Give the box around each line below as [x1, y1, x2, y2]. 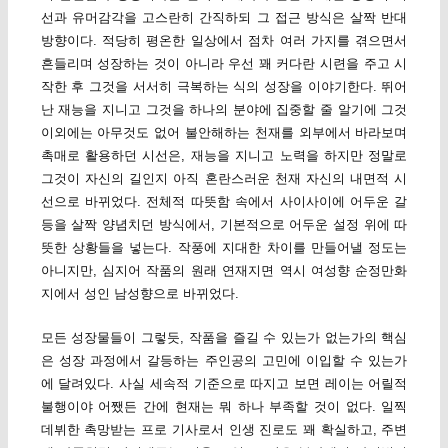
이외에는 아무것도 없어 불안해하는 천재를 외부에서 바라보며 [40, 125, 408, 141]
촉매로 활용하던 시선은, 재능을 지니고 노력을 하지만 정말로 [40, 148, 408, 164]
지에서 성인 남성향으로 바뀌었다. [40, 286, 239, 302]
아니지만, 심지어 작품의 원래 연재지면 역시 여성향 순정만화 [40, 263, 408, 279]
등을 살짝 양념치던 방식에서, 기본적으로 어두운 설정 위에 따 [40, 217, 408, 233]
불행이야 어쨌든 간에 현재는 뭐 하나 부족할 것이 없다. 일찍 [40, 399, 408, 415]
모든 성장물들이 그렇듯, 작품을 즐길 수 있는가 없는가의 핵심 [40, 330, 408, 346]
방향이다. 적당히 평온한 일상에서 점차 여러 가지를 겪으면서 [40, 33, 408, 49]
